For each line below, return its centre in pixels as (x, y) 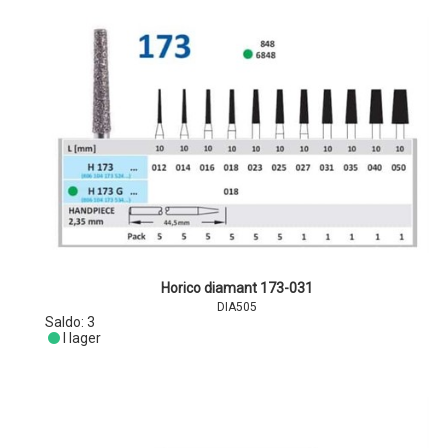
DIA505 (237, 307)
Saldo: (66, 322)
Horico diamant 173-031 (237, 288)
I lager (81, 338)
